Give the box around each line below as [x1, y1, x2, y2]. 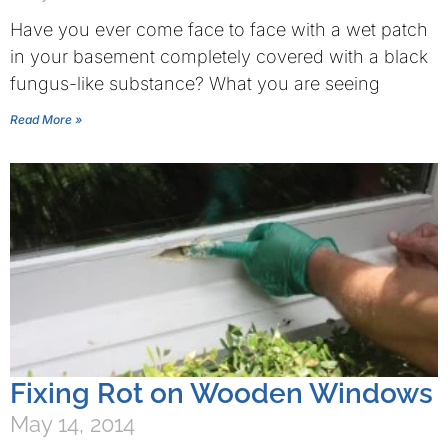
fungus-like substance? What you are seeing [10, 73, 380, 94]
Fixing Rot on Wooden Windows [10, 377, 433, 410]
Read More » [10, 112, 82, 127]
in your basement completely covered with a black [10, 46, 428, 67]
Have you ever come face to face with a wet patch [10, 19, 428, 40]
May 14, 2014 [10, 411, 135, 437]
